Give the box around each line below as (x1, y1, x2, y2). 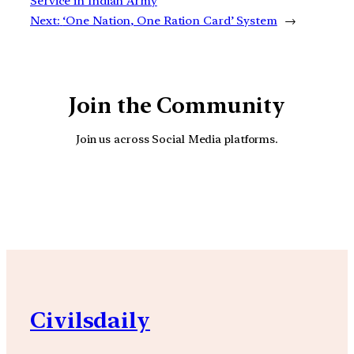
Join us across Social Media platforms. (75, 131, 279, 145)
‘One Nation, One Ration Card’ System (62, 13, 277, 28)
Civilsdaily (30, 307, 150, 334)
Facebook (157, 167, 318, 213)
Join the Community (69, 92, 285, 119)
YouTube (119, 167, 268, 213)
